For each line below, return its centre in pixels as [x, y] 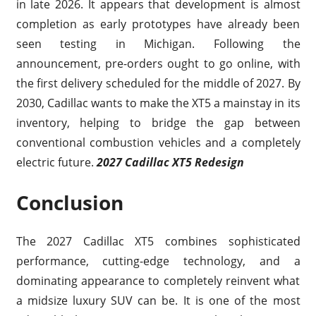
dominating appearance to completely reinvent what [158, 280]
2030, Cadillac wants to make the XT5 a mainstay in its [158, 103]
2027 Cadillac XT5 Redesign [170, 162]
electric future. [56, 162]
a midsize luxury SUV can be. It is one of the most [158, 300]
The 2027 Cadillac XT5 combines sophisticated [158, 241]
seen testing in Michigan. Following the [158, 43]
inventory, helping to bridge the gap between [158, 122]
